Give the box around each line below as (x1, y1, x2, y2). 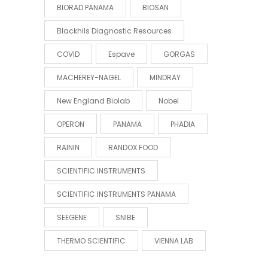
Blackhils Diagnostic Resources (57, 25, 172, 36)
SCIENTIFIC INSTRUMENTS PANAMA (57, 188, 176, 199)
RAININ (57, 142, 80, 153)
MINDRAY (150, 72, 181, 83)
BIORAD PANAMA (57, 2, 114, 13)
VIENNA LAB (154, 235, 193, 246)
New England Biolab (57, 95, 130, 106)
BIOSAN (142, 2, 169, 13)
